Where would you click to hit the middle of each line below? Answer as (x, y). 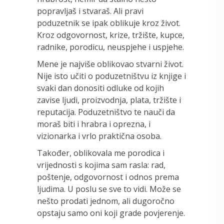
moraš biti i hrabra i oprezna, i (94, 124)
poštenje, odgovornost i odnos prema (108, 177)
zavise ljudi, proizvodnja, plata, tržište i (109, 100)
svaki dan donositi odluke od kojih (100, 88)
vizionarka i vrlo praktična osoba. (99, 136)
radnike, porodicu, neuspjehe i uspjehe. (110, 47)
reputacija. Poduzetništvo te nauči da (106, 112)
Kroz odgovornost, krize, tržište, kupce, (111, 35)
